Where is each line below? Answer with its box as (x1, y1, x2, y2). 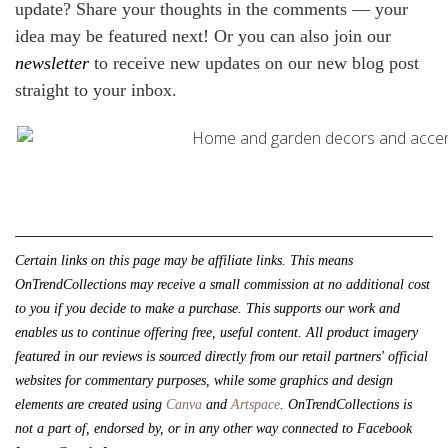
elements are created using (15, 396, 166, 412)
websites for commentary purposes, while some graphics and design (15, 372, 393, 388)
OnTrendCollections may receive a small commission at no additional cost (15, 276, 430, 292)
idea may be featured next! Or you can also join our (15, 25, 391, 46)
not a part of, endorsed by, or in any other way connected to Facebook (15, 420, 412, 436)
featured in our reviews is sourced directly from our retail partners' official (15, 348, 428, 364)
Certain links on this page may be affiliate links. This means (15, 252, 353, 268)
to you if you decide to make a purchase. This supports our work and (15, 300, 400, 316)
